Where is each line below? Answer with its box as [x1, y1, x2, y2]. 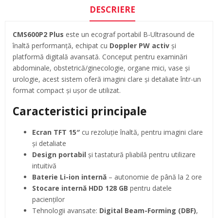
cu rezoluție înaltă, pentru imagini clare [80, 127, 203, 137]
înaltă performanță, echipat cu [13, 40, 109, 50]
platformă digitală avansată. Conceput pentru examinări [13, 52, 187, 61]
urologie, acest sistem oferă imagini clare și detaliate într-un [13, 74, 201, 84]
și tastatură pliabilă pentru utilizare [86, 149, 196, 159]
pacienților [32, 194, 65, 204]
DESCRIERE [90, 3, 135, 15]
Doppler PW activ [109, 40, 169, 50]
